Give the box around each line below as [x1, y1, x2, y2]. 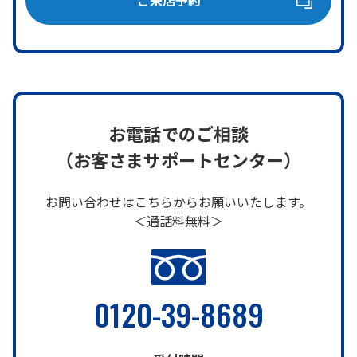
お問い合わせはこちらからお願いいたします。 [45, 191, 312, 211]
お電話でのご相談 [108, 120, 249, 146]
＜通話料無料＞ [134, 210, 223, 230]
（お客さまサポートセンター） [56, 146, 301, 172]
